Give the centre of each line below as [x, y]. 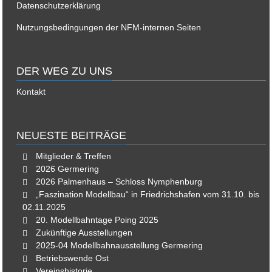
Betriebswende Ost [73, 258]
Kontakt [31, 91]
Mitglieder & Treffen [74, 156]
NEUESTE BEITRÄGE [72, 135]
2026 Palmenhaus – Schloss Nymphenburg [119, 181]
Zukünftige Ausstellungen [84, 232]
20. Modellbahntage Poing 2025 [97, 219]
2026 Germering [68, 168]
